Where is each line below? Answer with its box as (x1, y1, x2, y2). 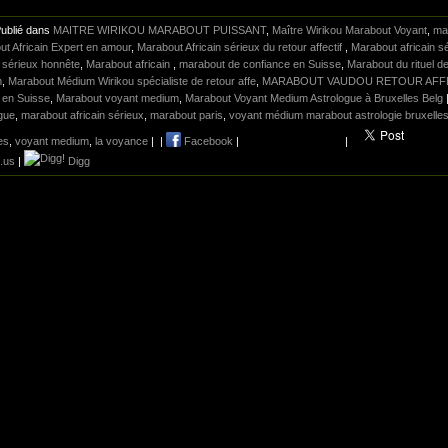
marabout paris (150, 109, 223, 122)
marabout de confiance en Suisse (179, 58, 341, 71)
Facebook (181, 135, 233, 148)
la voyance (95, 135, 148, 148)
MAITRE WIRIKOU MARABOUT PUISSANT (53, 24, 266, 37)
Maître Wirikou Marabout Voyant (272, 24, 427, 37)
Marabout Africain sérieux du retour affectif (137, 41, 345, 54)
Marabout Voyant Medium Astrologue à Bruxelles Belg (185, 92, 443, 105)
